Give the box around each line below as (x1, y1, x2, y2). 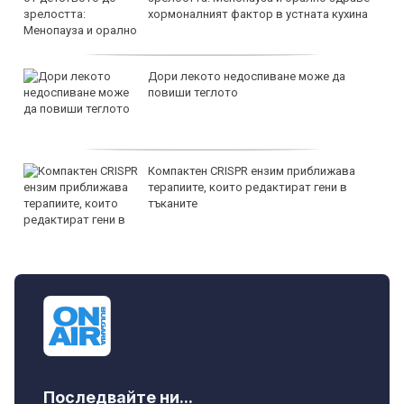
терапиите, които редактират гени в (148, 179, 347, 194)
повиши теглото (148, 85, 238, 99)
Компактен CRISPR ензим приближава (148, 163, 355, 178)
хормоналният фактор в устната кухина (148, 6, 368, 21)
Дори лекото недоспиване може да (148, 69, 345, 83)
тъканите (148, 196, 197, 210)
